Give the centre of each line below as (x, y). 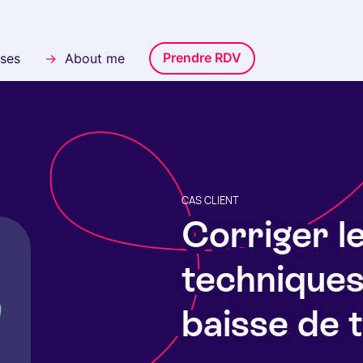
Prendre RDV (202, 58)
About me (95, 58)
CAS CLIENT (210, 201)
